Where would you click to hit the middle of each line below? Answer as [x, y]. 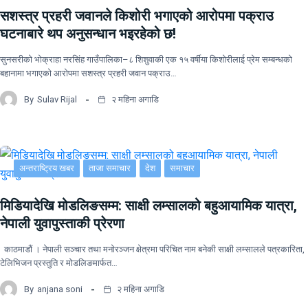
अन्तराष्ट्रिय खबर [47, 168]
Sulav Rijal [57, 99]
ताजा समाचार [110, 168]
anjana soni [60, 289]
